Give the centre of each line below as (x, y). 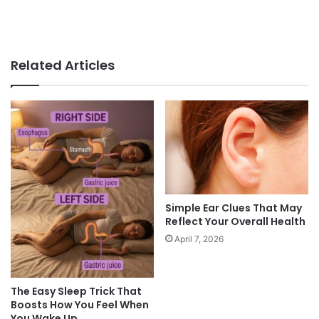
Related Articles (63, 65)
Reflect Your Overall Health (235, 222)
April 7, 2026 (199, 239)
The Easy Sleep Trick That (76, 291)
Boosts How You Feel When (80, 304)
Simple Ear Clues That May (234, 208)
